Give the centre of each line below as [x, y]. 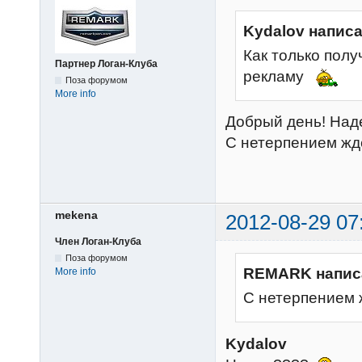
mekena [76, 215]
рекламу [276, 77]
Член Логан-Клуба [98, 241]
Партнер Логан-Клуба [106, 63]
